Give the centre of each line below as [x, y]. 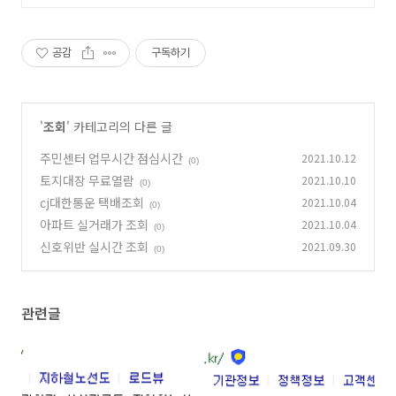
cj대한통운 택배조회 [92, 202]
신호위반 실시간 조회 [94, 247]
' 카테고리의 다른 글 [119, 126]
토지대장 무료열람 [87, 180]
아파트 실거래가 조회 [94, 225]
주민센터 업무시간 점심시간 [111, 158]
